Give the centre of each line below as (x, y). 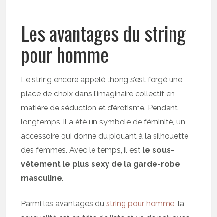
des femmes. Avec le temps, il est (82, 150)
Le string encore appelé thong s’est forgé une (102, 79)
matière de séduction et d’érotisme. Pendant (100, 108)
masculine (42, 178)
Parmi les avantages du (64, 203)
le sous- (159, 150)
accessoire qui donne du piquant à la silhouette (105, 136)
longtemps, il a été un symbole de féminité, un (103, 122)
